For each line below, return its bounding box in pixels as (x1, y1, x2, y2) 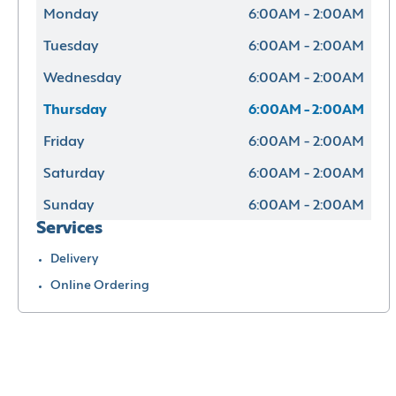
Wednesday (43, 71, 121, 86)
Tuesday (43, 39, 98, 54)
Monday (43, 7, 98, 22)
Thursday (43, 103, 107, 118)
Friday (43, 134, 84, 149)
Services (36, 220, 103, 237)
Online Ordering (50, 279, 149, 292)
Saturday (43, 166, 104, 181)
